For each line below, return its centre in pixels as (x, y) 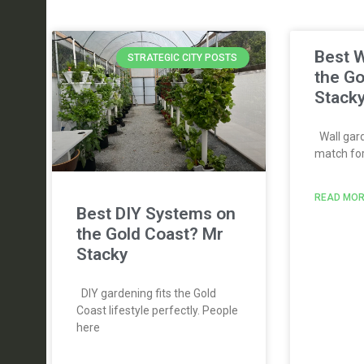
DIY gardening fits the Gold (146, 293)
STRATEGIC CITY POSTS (183, 57)
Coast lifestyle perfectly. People (157, 310)
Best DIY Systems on (156, 214)
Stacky (102, 254)
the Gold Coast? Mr (150, 234)
